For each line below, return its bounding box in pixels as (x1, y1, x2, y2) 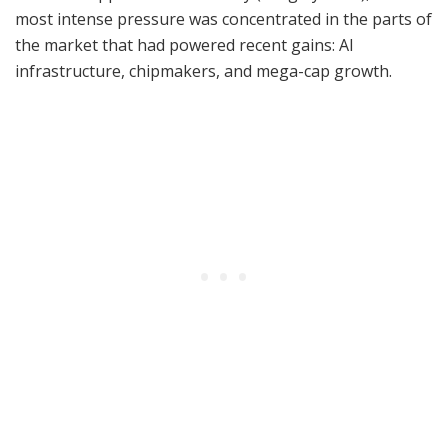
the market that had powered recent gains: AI (15, 34, 354, 57)
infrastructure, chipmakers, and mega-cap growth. (15, 60, 392, 83)
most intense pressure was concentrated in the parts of (15, 8, 432, 31)
